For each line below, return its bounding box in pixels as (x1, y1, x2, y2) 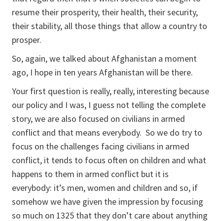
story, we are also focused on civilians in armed (12, 113, 185, 124)
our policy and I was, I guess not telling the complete (12, 99, 206, 110)
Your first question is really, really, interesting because (12, 85, 209, 97)
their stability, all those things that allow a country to (12, 20, 207, 32)
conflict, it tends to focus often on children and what (12, 154, 206, 166)
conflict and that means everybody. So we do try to (12, 127, 202, 138)
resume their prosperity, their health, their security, (12, 6, 198, 18)
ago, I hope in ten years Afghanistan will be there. (12, 67, 195, 78)
